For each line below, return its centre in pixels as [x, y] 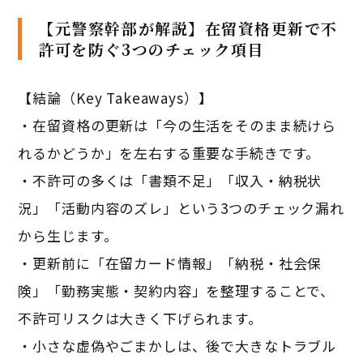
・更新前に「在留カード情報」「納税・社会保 [170, 263]
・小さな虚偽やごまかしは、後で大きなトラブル [177, 345]
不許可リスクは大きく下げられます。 [140, 318]
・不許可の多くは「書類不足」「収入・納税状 [170, 180]
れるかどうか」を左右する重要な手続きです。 [169, 152]
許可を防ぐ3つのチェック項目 [151, 49]
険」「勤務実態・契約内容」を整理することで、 [177, 290]
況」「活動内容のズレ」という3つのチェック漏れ [181, 207]
